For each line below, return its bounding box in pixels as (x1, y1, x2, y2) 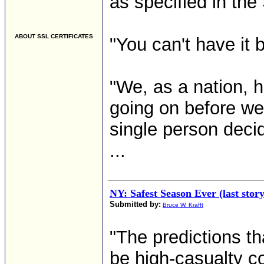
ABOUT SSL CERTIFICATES (15, 33, 93, 39)
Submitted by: (110, 200, 161, 209)
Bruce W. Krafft (163, 202, 203, 208)
